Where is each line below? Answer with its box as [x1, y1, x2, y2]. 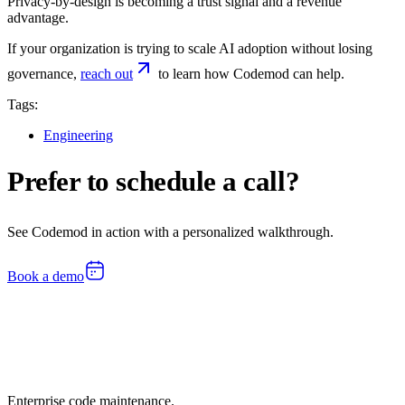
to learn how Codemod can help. [155, 65, 344, 81]
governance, [7, 65, 80, 81]
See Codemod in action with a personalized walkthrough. [7, 223, 334, 241]
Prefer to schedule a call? [7, 165, 300, 197]
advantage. [7, 9, 69, 25]
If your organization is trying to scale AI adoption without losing [7, 40, 372, 56]
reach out [80, 65, 133, 81]
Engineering [43, 127, 113, 143]
